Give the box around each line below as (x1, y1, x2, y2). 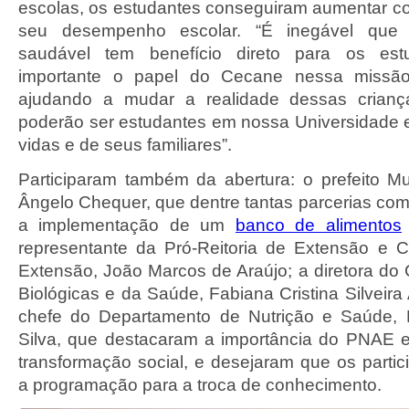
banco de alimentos (236, 215, 402, 235)
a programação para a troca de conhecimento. (18, 375, 382, 394)
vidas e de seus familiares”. (18, 135, 232, 154)
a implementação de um (18, 215, 236, 235)
